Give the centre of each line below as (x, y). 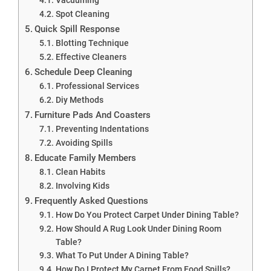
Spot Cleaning (82, 14)
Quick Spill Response (77, 29)
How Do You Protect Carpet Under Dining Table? (147, 214)
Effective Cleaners (91, 57)
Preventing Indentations (102, 129)
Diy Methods (79, 100)
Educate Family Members (86, 158)
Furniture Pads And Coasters (93, 115)
